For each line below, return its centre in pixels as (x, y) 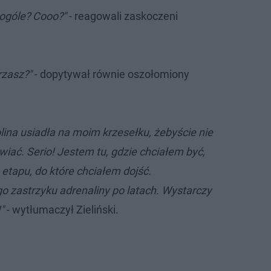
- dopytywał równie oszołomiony (111, 74)
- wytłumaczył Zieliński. (63, 210)
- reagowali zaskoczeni (123, 16)
